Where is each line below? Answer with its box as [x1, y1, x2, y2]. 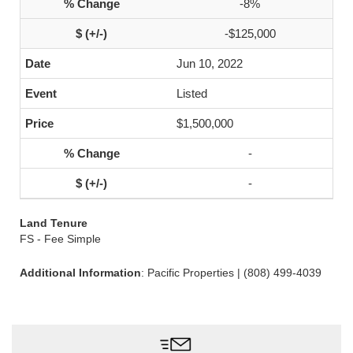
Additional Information [20, 266, 141, 279]
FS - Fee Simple [20, 232, 101, 245]
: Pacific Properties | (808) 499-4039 [141, 266, 321, 279]
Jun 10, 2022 [176, 57, 243, 70]
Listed [176, 87, 207, 100]
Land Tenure [20, 217, 87, 229]
